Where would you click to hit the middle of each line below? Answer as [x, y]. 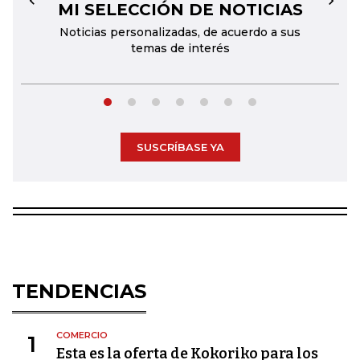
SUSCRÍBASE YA [180, 147]
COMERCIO [82, 335]
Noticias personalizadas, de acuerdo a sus [180, 32]
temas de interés [180, 48]
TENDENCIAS [79, 291]
